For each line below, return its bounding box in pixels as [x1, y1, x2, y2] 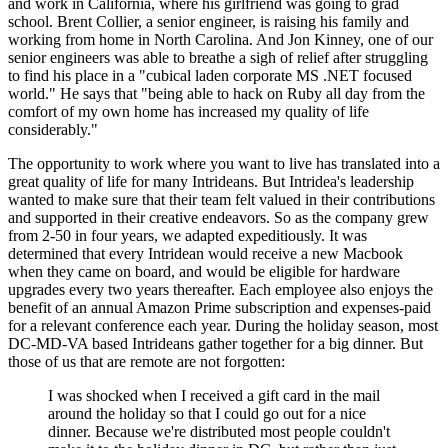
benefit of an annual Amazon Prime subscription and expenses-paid [8, 298, 431, 316]
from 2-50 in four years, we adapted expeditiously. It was [8, 226, 367, 244]
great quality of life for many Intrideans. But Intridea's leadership [8, 172, 414, 190]
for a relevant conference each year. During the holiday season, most [8, 316, 438, 334]
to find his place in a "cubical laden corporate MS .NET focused [8, 66, 412, 84]
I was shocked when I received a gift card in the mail [48, 386, 380, 404]
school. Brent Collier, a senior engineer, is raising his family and [8, 12, 409, 30]
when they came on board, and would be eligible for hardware [8, 262, 400, 280]
